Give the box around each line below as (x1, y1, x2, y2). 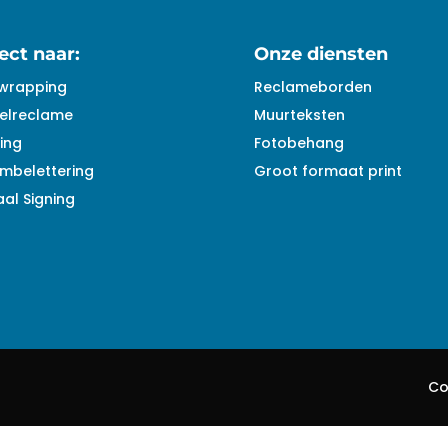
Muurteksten (253, 104, 345, 125)
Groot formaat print (253, 160, 402, 181)
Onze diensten (253, 42, 388, 65)
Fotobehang (253, 132, 344, 153)
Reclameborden (253, 76, 372, 97)
